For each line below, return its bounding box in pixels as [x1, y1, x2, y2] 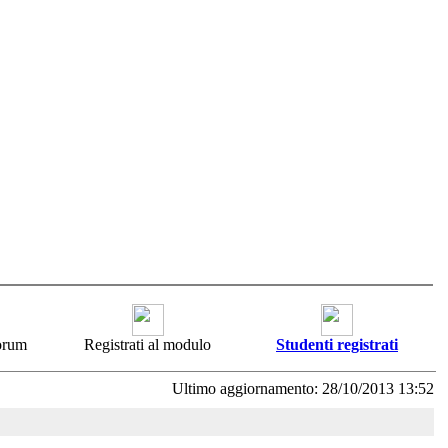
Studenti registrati [276, 336, 398, 353]
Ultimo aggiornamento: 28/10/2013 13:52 [172, 380, 434, 397]
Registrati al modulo [84, 336, 211, 353]
